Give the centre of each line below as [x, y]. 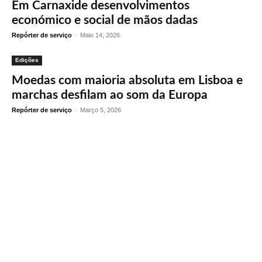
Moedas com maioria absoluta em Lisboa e [127, 80]
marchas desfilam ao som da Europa [110, 95]
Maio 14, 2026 [100, 35]
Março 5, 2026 [101, 110]
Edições [27, 60]
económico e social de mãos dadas [105, 20]
